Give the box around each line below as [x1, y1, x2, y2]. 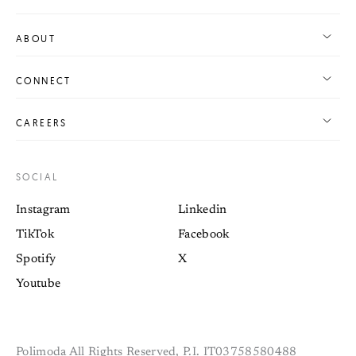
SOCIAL [16, 170, 59, 183]
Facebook [178, 228, 230, 241]
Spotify [16, 253, 56, 265]
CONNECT [16, 74, 72, 87]
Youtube [16, 277, 61, 290]
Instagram [16, 203, 71, 216]
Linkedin [178, 203, 227, 216]
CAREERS [16, 116, 68, 129]
